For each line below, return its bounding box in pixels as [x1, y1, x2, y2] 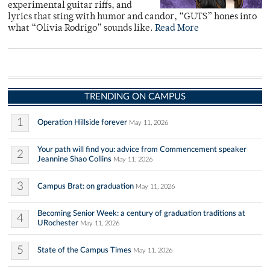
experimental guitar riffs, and [8, 1, 132, 10]
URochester [37, 219, 78, 227]
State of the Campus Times [37, 246, 131, 254]
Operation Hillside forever [37, 118, 127, 127]
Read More [155, 24, 199, 33]
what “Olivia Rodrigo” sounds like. [8, 24, 155, 33]
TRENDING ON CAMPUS [84, 92, 186, 101]
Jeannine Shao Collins [37, 155, 111, 163]
